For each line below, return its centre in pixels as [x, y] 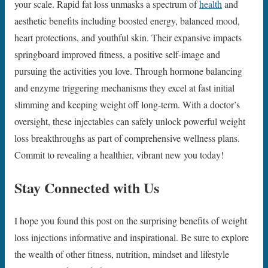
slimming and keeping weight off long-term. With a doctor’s [127, 105]
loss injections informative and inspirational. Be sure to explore [132, 237]
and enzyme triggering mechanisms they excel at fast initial [124, 88]
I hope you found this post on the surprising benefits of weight [131, 221]
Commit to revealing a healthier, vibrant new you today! [119, 155]
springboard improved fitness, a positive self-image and [117, 54]
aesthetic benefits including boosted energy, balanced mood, [127, 21]
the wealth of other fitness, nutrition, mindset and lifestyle [122, 254]
